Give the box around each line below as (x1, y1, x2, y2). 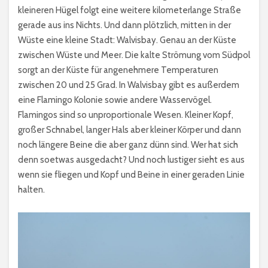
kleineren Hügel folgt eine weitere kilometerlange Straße (18, 4, 241, 16)
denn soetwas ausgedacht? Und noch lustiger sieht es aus (18, 154, 245, 165)
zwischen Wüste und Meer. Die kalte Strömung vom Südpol (18, 49, 250, 60)
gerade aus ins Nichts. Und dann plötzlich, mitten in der (18, 19, 231, 31)
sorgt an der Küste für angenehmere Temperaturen (18, 64, 218, 75)
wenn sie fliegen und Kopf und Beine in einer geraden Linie (18, 169, 245, 180)
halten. (18, 184, 45, 195)
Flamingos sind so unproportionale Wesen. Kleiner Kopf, (18, 109, 233, 120)
